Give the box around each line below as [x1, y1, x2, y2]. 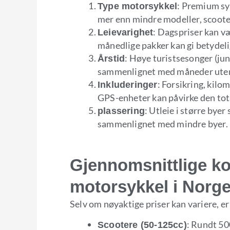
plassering [98, 105, 145, 116]
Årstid [98, 53, 125, 64]
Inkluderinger [98, 79, 158, 90]
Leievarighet [98, 27, 154, 37]
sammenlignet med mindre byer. [98, 118, 228, 129]
